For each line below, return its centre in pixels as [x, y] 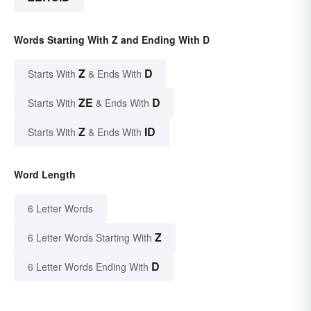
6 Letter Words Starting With [90, 238]
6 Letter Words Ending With [88, 267]
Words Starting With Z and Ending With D [112, 40]
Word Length [45, 175]
